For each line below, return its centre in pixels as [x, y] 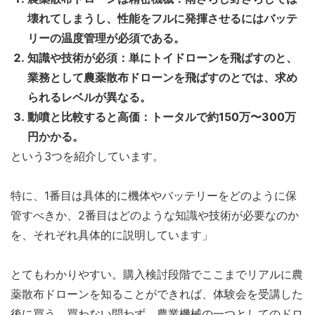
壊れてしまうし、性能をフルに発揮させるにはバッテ [162, 18]
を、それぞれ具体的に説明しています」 [112, 234]
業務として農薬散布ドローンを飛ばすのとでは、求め [162, 77]
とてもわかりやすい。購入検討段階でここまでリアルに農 [157, 274]
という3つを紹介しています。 [87, 156]
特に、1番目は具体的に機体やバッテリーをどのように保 [154, 195]
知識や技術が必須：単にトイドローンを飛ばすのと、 [162, 57]
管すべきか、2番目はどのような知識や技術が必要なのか [155, 215]
